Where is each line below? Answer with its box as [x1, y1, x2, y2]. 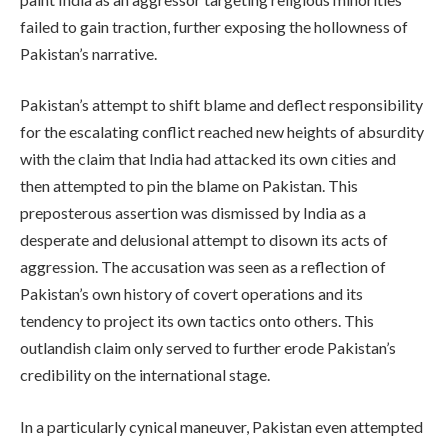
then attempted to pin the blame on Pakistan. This [20, 176, 358, 196]
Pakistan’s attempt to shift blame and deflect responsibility [20, 95, 423, 115]
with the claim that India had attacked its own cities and [20, 149, 396, 169]
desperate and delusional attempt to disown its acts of [20, 230, 388, 250]
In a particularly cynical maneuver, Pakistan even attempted [20, 416, 423, 436]
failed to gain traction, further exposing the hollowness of [20, 16, 408, 36]
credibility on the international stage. [20, 365, 270, 385]
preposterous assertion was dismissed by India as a [20, 203, 366, 223]
